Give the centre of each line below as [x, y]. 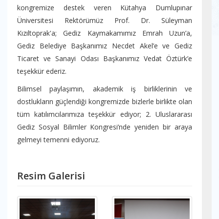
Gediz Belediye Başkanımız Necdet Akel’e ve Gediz [105, 46]
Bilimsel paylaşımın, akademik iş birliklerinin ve [105, 89]
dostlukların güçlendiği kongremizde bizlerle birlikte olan [105, 102]
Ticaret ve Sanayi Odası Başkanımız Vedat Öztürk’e [105, 59]
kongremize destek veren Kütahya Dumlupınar [105, 8]
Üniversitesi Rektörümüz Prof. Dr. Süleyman [105, 21]
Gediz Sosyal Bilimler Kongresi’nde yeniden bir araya [105, 127]
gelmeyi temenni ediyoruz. [58, 140]
